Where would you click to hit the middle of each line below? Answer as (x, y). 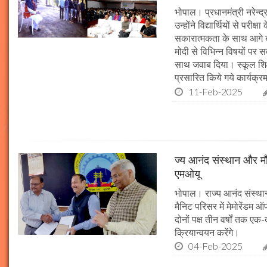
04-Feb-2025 (216, 246)
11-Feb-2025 (216, 91)
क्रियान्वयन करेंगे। (207, 232)
